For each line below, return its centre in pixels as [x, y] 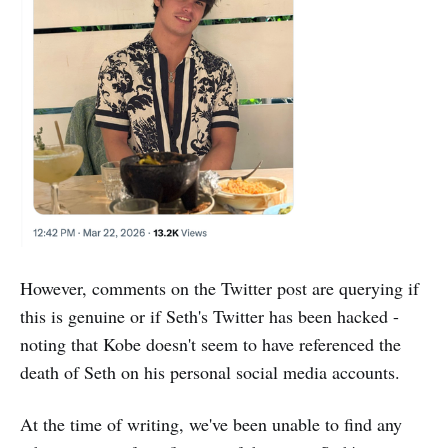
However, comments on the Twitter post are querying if [219, 287]
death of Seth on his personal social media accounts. [210, 371]
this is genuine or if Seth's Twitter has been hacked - [209, 315]
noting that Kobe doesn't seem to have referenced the [210, 343]
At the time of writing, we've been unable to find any [211, 423]
